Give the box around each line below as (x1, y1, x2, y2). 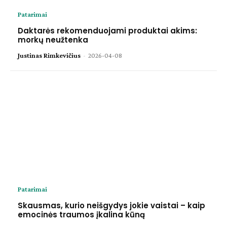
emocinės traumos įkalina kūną (18, 209, 145, 220)
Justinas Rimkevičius (18, 51, 81, 59)
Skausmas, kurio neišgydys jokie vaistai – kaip (18, 200, 205, 211)
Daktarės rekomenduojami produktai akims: (18, 25, 197, 36)
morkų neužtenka (18, 34, 88, 45)
